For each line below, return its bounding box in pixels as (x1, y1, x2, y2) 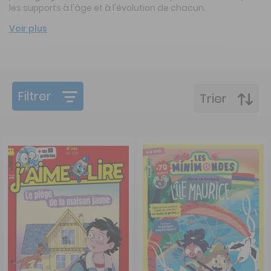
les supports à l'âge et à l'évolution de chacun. (9, 1, 206, 14)
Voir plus (9, 22, 47, 34)
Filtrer (18, 87, 51, 105)
